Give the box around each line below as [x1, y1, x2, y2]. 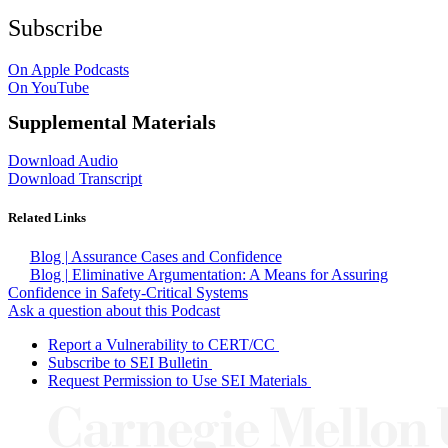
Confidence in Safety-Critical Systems [8, 284, 248, 302]
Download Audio [8, 152, 118, 170]
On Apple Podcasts [8, 60, 129, 78]
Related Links [8, 210, 86, 226]
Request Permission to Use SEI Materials [48, 372, 307, 390]
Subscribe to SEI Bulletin [48, 354, 208, 372]
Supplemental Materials [8, 111, 216, 134]
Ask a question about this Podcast [8, 302, 220, 320]
